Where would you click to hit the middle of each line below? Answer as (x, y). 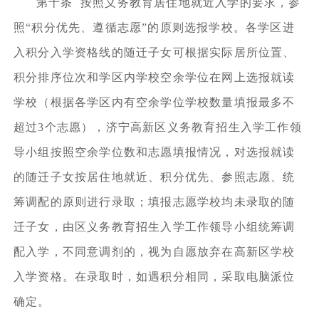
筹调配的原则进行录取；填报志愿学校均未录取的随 (155, 202)
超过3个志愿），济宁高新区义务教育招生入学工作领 (158, 127)
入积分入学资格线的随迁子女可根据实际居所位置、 (155, 52)
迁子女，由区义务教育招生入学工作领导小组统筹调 (155, 226)
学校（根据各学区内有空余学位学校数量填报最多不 (155, 102)
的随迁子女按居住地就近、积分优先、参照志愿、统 (155, 177)
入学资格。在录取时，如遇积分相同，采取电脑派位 (155, 276)
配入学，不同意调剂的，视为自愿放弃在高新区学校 (155, 251)
